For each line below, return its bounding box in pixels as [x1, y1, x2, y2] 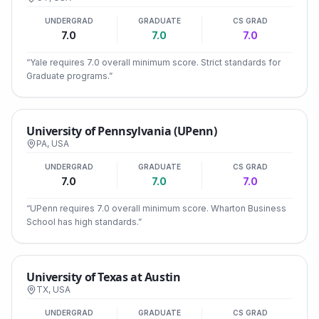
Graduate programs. [26, 70, 109, 81]
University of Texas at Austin [26, 269, 181, 285]
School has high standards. [26, 216, 138, 227]
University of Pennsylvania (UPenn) [26, 123, 217, 139]
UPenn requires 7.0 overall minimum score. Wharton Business [30, 203, 286, 214]
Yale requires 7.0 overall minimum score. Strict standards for [30, 57, 281, 68]
